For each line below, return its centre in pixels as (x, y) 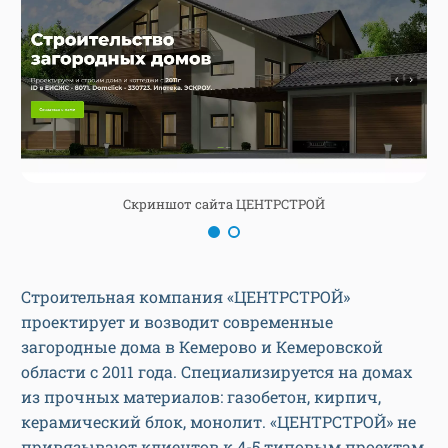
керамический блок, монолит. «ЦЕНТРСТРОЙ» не (218, 421)
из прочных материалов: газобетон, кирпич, (201, 396)
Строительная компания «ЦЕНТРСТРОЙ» (185, 296)
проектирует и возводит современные (177, 321)
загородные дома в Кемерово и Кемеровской (202, 346)
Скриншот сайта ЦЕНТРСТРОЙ (224, 203)
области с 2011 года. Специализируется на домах (216, 371)
